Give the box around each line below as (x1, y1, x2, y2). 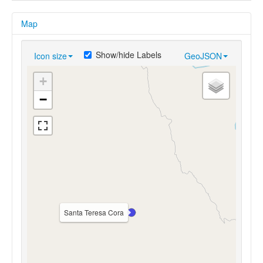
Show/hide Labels (96, 48, 161, 60)
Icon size (34, 49, 67, 62)
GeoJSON (184, 49, 222, 62)
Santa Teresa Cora (64, 207, 124, 217)
